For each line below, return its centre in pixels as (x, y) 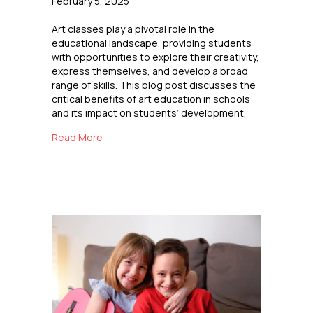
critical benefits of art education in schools (151, 99)
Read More (77, 138)
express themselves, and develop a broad (150, 71)
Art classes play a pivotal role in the (133, 29)
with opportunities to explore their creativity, (155, 57)
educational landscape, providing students (152, 43)
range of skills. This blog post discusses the (154, 85)
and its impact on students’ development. (149, 113)
